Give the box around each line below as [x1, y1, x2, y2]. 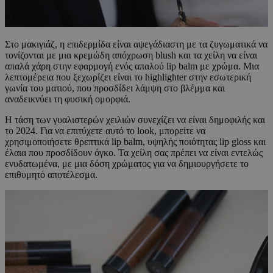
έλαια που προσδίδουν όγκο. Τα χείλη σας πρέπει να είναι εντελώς [5, 147, 263, 158]
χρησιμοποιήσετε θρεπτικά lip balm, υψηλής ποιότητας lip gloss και [5, 136, 266, 147]
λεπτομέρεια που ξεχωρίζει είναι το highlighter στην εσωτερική [5, 72, 251, 83]
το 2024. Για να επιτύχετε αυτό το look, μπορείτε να [5, 126, 205, 136]
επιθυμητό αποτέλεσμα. [5, 169, 97, 180]
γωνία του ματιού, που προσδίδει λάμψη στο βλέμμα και [5, 83, 225, 94]
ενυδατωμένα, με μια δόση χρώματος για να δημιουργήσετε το [5, 158, 249, 169]
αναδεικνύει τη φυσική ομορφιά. [5, 94, 130, 105]
